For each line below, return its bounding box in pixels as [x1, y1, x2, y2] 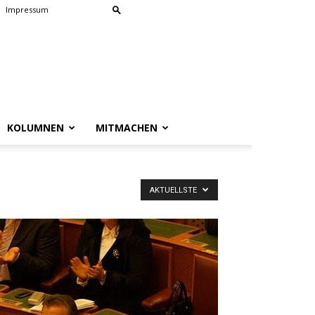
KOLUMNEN [6, 121, 64, 134]
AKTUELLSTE [150, 186, 199, 195]
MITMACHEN [95, 121, 157, 134]
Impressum [6, 4, 49, 15]
